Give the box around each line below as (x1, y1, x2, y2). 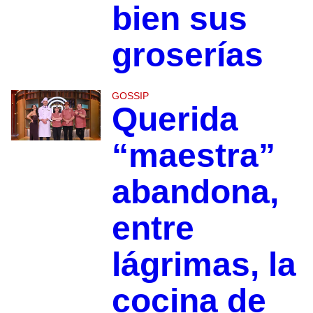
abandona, (111, 173, 279, 211)
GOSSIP (111, 90, 149, 102)
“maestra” (111, 137, 275, 175)
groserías (111, 36, 263, 74)
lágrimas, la (111, 246, 296, 284)
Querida (111, 101, 238, 138)
